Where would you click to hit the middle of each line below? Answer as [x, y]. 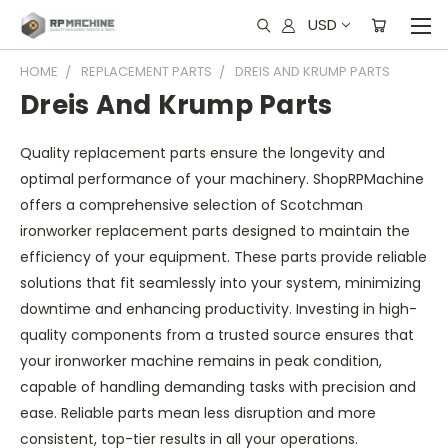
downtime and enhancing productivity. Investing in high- [218, 309]
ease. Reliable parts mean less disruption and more [198, 413]
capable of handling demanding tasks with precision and [218, 387]
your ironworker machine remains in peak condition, [201, 361]
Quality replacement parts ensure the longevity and [202, 153]
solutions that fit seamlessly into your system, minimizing [220, 283]
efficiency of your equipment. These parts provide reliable [223, 257]
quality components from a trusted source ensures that [217, 335]
